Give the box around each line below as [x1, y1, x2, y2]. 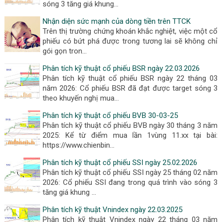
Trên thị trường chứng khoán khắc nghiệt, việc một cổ [42, 27, 218, 36]
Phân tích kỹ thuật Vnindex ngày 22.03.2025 [42, 205, 182, 214]
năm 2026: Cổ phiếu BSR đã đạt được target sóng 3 [42, 84, 218, 93]
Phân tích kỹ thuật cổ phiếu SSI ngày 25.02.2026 [42, 158, 197, 167]
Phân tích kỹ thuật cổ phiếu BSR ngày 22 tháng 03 [42, 74, 218, 83]
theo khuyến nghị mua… [42, 94, 119, 103]
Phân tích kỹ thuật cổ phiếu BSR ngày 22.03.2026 [42, 64, 200, 73]
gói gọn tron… [42, 47, 87, 55]
